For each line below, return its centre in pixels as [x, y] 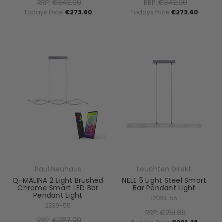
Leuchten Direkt [164, 169]
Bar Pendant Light [164, 188]
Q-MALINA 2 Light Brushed [58, 180]
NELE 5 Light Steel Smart [164, 180]
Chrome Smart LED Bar [58, 188]
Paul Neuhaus [58, 169]
